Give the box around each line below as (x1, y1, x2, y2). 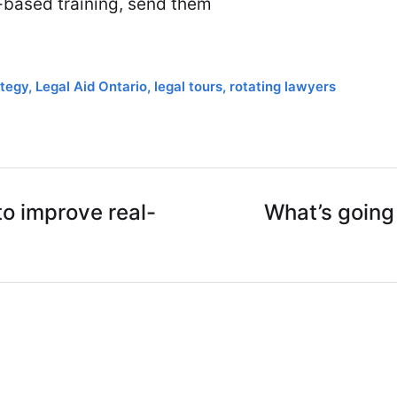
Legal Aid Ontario (35, 77, 147, 95)
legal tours (154, 77, 222, 95)
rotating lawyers (230, 77, 336, 95)
